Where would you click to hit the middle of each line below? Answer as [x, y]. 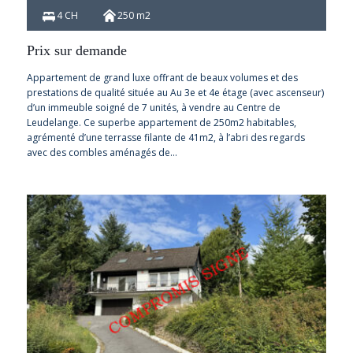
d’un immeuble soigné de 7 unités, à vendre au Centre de [153, 108]
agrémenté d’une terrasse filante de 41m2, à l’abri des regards [165, 138]
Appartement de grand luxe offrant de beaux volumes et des [162, 78]
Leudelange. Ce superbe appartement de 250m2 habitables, [161, 123]
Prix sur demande [76, 51]
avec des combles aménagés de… [102, 153]
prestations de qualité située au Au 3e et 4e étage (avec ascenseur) [175, 93]
